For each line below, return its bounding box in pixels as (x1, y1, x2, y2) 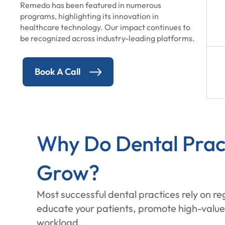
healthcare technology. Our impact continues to (20, 22, 190, 32)
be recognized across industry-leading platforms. (20, 33, 195, 43)
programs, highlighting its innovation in (20, 11, 159, 21)
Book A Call (35, 66, 80, 77)
